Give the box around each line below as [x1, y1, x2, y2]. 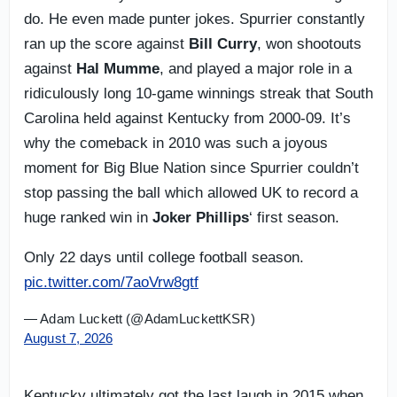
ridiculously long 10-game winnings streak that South [24, 84, 373, 102]
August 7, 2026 [24, 330, 113, 346]
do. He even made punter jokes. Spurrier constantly [24, 10, 365, 27]
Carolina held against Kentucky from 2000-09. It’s [24, 109, 351, 127]
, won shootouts [257, 35, 362, 52]
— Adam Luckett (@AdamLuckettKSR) [24, 310, 255, 326]
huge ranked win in [24, 208, 152, 226]
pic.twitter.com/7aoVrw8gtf [24, 273, 198, 291]
